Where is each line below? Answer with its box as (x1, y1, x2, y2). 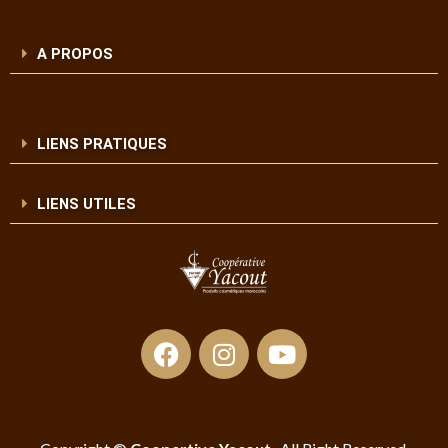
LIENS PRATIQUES (36, 135, 167, 154)
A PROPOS (36, 45, 113, 64)
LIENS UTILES (36, 195, 136, 214)
